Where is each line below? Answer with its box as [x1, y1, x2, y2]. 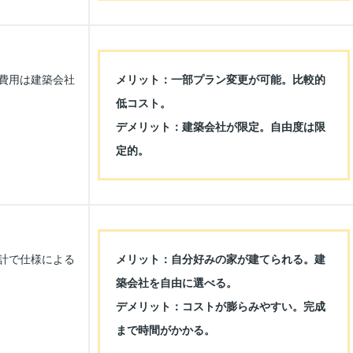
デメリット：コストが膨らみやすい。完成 [116, 299, 325, 313]
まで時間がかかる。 [116, 323, 215, 336]
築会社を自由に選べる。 [116, 276, 237, 289]
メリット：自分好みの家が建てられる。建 [116, 252, 325, 266]
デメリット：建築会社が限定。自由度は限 [116, 120, 325, 133]
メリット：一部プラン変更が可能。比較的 [116, 72, 325, 86]
